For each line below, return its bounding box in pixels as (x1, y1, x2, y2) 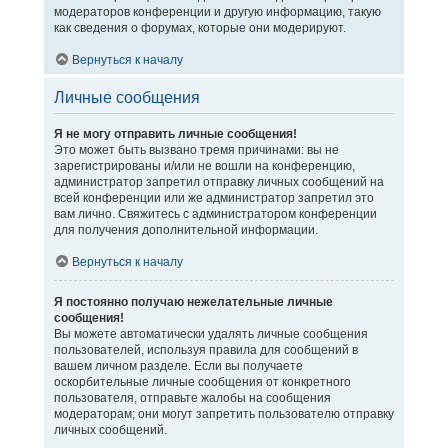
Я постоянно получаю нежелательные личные (53, 295, 333, 309)
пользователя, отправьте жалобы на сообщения (53, 391, 331, 405)
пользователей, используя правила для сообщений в (53, 343, 358, 357)
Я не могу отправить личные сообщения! (53, 127, 297, 141)
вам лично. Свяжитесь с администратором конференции (53, 207, 377, 221)
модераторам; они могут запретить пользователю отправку (53, 407, 394, 421)
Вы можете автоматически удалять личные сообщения (53, 327, 368, 341)
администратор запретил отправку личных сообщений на (53, 175, 384, 189)
